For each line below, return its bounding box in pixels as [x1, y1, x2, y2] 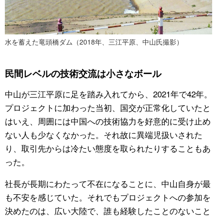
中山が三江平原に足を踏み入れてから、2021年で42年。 [5, 87, 212, 100]
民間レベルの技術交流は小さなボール [5, 67, 161, 80]
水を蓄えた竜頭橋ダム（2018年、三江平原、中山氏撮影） [5, 36, 183, 46]
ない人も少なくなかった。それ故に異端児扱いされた [5, 128, 202, 140]
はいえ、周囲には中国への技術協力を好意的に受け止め [5, 114, 211, 127]
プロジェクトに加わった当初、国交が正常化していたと [5, 101, 211, 113]
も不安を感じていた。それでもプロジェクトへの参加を [5, 190, 211, 203]
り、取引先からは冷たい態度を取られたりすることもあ [5, 141, 211, 154]
